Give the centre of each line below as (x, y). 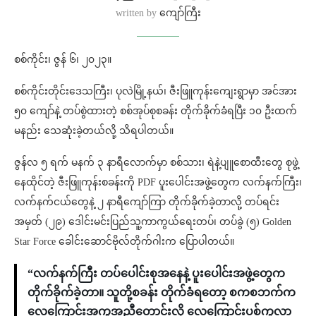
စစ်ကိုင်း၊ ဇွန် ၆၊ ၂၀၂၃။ (63, 59)
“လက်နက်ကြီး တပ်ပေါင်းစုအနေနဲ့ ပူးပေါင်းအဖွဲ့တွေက (156, 273)
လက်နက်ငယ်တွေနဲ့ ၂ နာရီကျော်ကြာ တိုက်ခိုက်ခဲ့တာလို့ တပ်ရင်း (147, 202)
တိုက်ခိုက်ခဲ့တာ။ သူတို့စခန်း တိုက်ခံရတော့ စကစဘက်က (162, 292)
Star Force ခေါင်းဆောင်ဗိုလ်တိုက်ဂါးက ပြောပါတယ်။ (124, 241)
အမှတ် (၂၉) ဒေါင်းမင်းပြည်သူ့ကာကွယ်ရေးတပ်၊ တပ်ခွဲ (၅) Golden (153, 221)
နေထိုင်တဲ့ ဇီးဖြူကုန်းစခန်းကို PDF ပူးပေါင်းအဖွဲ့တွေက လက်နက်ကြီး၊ (158, 182)
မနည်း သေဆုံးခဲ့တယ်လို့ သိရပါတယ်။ (94, 130)
